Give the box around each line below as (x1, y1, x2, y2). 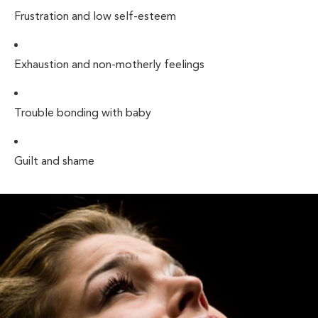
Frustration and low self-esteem (14, 9, 176, 23)
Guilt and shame (14, 154, 94, 168)
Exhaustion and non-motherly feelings (14, 57, 204, 72)
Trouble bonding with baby (14, 106, 151, 120)
